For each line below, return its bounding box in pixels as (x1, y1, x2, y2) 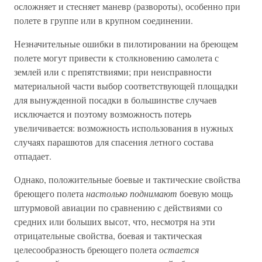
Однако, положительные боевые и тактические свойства (14, 173, 240, 185)
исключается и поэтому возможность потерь (14, 108, 191, 120)
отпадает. (14, 150, 51, 162)
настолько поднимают (86, 187, 177, 199)
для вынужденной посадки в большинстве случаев (14, 94, 217, 106)
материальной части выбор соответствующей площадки (14, 80, 238, 92)
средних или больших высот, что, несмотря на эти (14, 215, 215, 227)
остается (159, 243, 199, 256)
